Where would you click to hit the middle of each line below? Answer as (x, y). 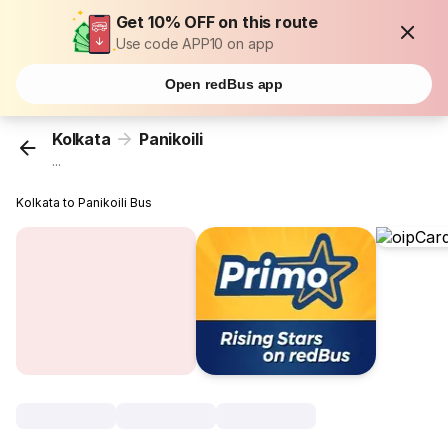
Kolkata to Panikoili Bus (84, 203)
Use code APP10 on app (194, 43)
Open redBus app (224, 84)
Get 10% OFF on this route (217, 22)
